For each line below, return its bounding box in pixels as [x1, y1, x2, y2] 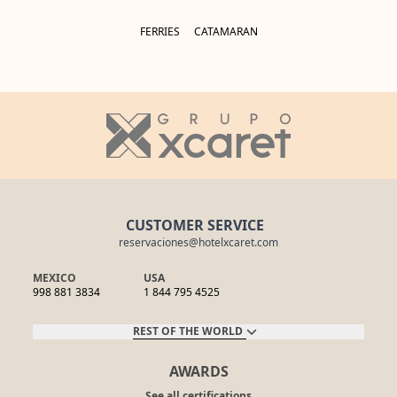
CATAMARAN [193, 23, 258, 39]
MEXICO [33, 269, 77, 285]
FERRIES [139, 23, 180, 39]
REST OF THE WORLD [132, 323, 243, 339]
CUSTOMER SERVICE [126, 214, 264, 235]
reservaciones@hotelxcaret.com [119, 234, 278, 250]
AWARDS [168, 361, 229, 381]
